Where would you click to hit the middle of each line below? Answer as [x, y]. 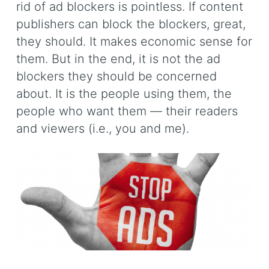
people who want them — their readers [127, 111]
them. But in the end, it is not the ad [118, 59]
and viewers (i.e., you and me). [103, 129]
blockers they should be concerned [116, 77]
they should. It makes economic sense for [134, 42]
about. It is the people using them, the [124, 94]
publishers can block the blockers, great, [131, 24]
